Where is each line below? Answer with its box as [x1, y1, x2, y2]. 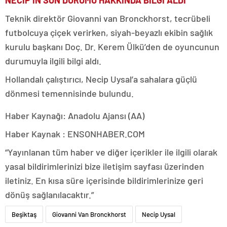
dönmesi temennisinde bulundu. [5, 87, 134, 99]
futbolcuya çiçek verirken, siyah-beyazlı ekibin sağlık [5, 26, 213, 38]
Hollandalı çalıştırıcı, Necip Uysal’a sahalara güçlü [5, 73, 197, 85]
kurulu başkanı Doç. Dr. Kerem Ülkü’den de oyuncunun [5, 41, 219, 52]
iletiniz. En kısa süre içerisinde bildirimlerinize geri [5, 174, 203, 186]
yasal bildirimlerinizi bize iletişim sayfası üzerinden [5, 160, 204, 172]
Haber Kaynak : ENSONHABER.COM [5, 128, 145, 139]
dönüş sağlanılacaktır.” [5, 188, 94, 200]
